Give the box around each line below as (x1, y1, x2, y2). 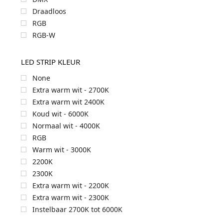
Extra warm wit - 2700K (32, 85, 109, 95)
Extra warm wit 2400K (32, 97, 105, 107)
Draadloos (32, 6, 66, 16)
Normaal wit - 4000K (32, 120, 100, 130)
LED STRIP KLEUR (20, 57, 80, 67)
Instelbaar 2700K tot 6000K (32, 204, 122, 214)
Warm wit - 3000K (32, 144, 91, 154)
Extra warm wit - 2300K (32, 192, 109, 202)
